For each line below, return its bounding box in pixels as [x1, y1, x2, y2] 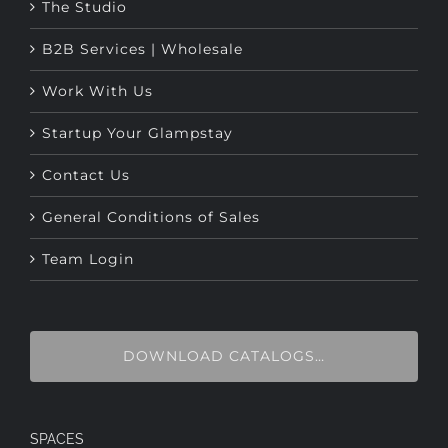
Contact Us [42, 128, 130, 147]
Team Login [42, 212, 134, 231]
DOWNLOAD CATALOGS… [123, 309, 325, 328]
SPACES [30, 393, 84, 410]
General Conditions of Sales [42, 170, 260, 189]
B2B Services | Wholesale [42, 2, 243, 21]
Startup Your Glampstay [42, 86, 233, 105]
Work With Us [42, 44, 153, 63]
